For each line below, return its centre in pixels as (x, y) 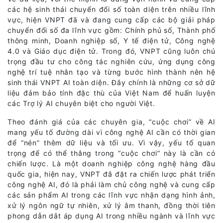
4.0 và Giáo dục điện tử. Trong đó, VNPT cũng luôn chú (111, 51)
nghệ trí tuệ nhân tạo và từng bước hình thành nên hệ (111, 72)
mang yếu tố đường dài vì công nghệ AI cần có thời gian (111, 132)
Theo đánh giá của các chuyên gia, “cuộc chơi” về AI (111, 121)
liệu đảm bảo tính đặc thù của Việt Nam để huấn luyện (111, 93)
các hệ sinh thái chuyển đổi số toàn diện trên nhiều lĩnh (111, 9)
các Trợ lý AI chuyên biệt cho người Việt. (81, 103)
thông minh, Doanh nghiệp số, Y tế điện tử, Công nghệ (111, 40)
